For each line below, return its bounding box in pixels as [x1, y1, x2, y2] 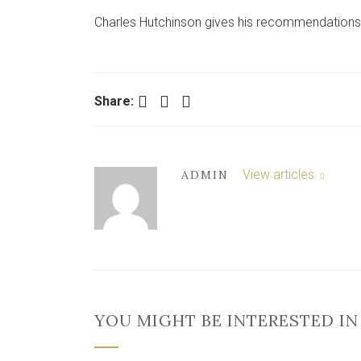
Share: [94, 93, 134, 109]
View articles [242, 167, 317, 182]
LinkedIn [185, 90, 194, 110]
